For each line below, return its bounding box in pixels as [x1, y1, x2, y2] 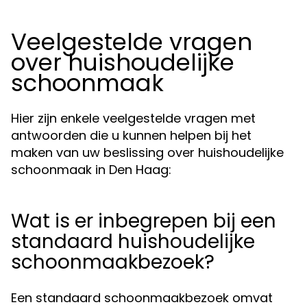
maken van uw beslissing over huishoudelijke [11, 144, 284, 161]
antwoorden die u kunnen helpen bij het [11, 127, 251, 144]
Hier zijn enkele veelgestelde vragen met [11, 110, 256, 127]
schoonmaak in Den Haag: [11, 161, 171, 178]
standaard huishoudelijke [11, 228, 255, 255]
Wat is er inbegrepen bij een [11, 208, 276, 234]
